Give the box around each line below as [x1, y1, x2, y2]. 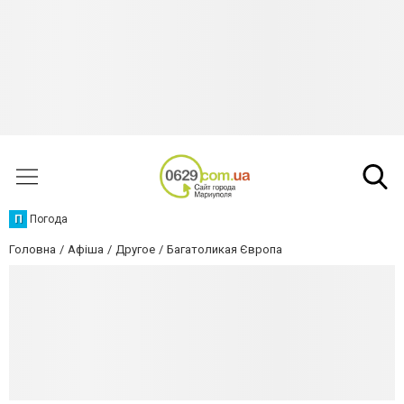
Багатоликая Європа [167, 243, 282, 256]
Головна [9, 243, 56, 256]
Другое [115, 243, 155, 256]
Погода [30, 213, 68, 225]
